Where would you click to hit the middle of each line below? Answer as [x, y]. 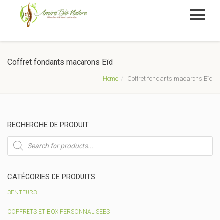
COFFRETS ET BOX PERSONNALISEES [58, 212]
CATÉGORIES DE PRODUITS [51, 177]
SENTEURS [22, 192]
